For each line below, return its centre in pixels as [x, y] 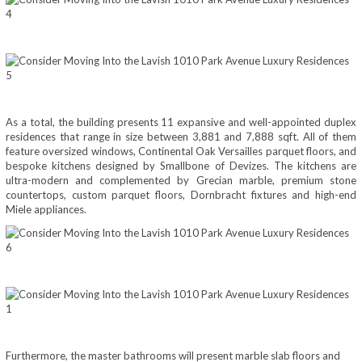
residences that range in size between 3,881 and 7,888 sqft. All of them [181, 137]
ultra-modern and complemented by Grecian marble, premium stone [181, 181]
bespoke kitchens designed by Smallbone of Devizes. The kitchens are [181, 166]
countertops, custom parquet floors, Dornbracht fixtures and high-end [181, 195]
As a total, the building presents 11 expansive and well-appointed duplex [181, 122]
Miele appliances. [46, 210]
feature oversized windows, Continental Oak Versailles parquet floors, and [181, 152]
